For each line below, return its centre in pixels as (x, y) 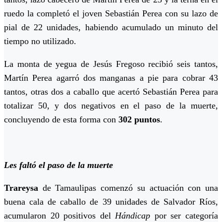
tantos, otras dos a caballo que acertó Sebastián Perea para (111, 92)
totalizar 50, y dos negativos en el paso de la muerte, (111, 106)
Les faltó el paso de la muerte (58, 165)
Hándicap (135, 216)
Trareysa (21, 188)
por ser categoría (186, 216)
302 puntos (139, 120)
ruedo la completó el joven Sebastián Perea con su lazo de (111, 14)
